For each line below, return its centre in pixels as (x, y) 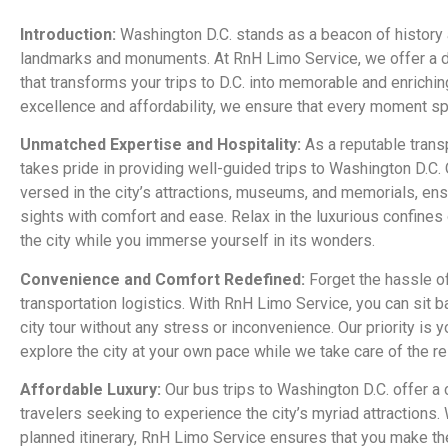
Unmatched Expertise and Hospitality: (160, 145)
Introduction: (68, 34)
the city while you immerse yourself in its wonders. (197, 241)
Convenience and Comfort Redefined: (162, 279)
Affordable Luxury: (90, 390)
